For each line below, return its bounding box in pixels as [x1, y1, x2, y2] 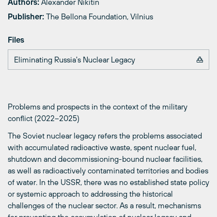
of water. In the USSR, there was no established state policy [8, 178, 209, 187]
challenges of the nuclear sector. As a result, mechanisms [8, 201, 201, 210]
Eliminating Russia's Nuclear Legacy [14, 55, 135, 64]
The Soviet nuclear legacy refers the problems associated [8, 131, 202, 140]
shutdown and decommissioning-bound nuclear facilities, [8, 155, 202, 164]
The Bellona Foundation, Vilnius [46, 12, 153, 21]
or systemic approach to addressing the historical [8, 189, 173, 199]
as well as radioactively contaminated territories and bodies [8, 166, 208, 175]
